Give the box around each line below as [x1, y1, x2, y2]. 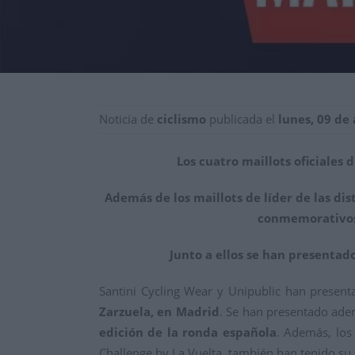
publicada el [206, 111, 278, 128]
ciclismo [157, 111, 206, 128]
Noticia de [99, 111, 157, 128]
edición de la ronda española [99, 324, 277, 341]
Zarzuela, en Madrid [99, 303, 219, 320]
